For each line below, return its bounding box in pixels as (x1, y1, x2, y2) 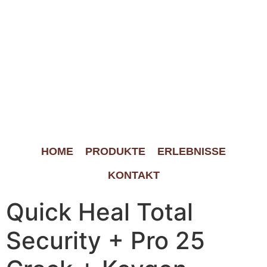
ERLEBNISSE (157, 145, 226, 157)
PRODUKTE (85, 145, 145, 157)
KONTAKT (107, 169, 160, 181)
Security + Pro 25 (6, 226, 205, 255)
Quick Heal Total (6, 197, 193, 226)
